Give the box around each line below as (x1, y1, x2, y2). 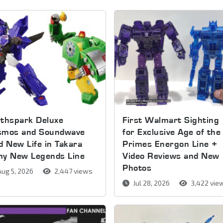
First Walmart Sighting (122, 114, 220, 125)
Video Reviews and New (122, 150, 220, 161)
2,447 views (52, 166, 93, 175)
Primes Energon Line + (122, 138, 218, 149)
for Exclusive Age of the (122, 126, 221, 137)
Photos (122, 162, 152, 173)
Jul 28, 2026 (131, 178, 172, 187)
